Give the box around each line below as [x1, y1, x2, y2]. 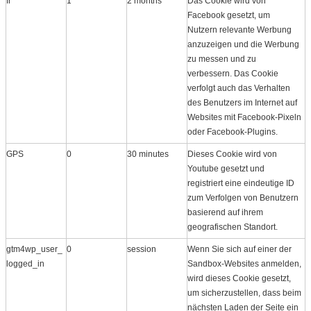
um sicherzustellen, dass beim [187, 287, 301, 298]
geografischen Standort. [187, 221, 278, 232]
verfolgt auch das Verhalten [187, 83, 290, 93]
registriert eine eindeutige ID [187, 178, 294, 188]
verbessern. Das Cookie [187, 68, 278, 78]
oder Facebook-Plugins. [187, 126, 278, 137]
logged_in [6, 258, 44, 269]
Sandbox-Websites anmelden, [187, 258, 301, 269]
